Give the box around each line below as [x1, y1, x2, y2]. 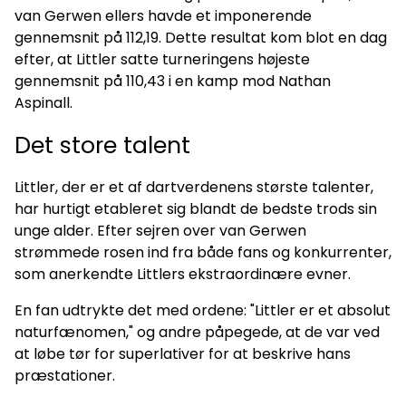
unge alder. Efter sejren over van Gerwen [14, 220, 306, 242]
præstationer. [14, 365, 115, 387]
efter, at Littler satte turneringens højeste [14, 49, 310, 71]
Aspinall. [14, 92, 72, 114]
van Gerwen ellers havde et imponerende [14, 5, 312, 27]
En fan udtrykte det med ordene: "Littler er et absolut [14, 300, 391, 322]
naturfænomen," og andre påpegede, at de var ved [14, 322, 380, 343]
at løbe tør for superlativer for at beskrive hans [14, 343, 351, 365]
